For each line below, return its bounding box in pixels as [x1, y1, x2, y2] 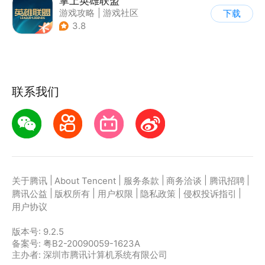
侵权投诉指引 [183, 189, 237, 200]
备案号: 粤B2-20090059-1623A [11, 238, 140, 249]
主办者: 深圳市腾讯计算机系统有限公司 [11, 249, 167, 260]
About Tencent [54, 176, 117, 187]
